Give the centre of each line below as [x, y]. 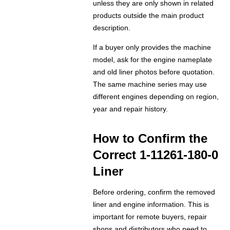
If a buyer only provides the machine [152, 47]
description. [112, 28]
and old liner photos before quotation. [154, 72]
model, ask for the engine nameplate [153, 60]
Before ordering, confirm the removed [154, 192]
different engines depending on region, [156, 97]
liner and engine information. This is [151, 205]
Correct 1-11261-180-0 [156, 155]
